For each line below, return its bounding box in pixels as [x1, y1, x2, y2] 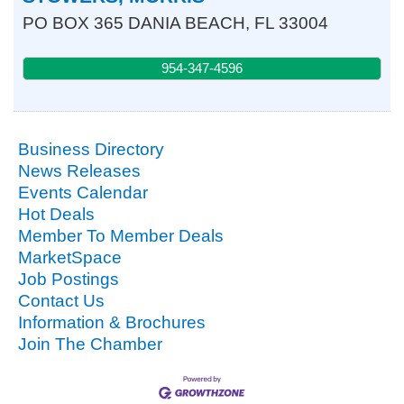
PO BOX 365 [23, 13, 124, 32]
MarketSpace [18, 247, 122, 267]
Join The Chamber [18, 334, 162, 353]
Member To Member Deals [18, 225, 224, 245]
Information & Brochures [18, 312, 206, 332]
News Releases [18, 161, 141, 180]
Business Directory [18, 139, 164, 159]
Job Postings [18, 269, 119, 289]
